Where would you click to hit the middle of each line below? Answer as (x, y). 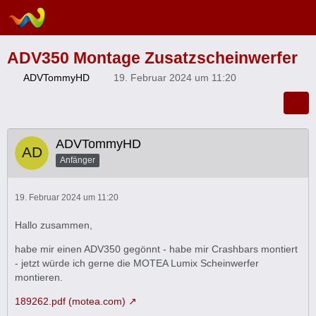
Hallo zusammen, (54, 225)
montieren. (39, 277)
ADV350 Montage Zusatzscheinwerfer (152, 58)
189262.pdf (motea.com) (70, 301)
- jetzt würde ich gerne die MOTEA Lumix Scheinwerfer (137, 263)
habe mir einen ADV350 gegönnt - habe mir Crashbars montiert (156, 249)
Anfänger (78, 160)
